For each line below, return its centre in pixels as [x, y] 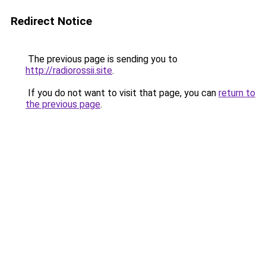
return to [237, 93]
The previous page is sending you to [102, 59]
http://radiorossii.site [69, 70]
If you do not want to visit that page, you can [122, 93]
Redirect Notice [51, 21]
